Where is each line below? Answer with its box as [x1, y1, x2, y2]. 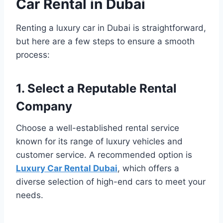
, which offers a [117, 163, 179, 173]
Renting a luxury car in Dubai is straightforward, [16, 22, 206, 33]
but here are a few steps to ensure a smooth [16, 36, 195, 46]
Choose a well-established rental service [16, 122, 179, 133]
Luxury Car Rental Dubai [16, 163, 117, 173]
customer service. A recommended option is [16, 149, 192, 160]
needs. [16, 190, 43, 200]
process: [16, 49, 50, 60]
